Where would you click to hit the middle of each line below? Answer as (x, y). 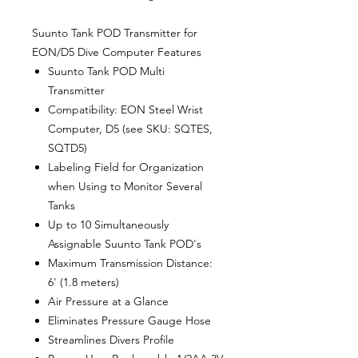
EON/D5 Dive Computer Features (117, 52)
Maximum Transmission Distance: (130, 263)
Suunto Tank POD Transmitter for (115, 32)
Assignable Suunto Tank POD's (125, 243)
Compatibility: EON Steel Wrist (125, 109)
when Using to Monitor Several (125, 186)
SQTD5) (68, 147)
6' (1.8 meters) (84, 282)
